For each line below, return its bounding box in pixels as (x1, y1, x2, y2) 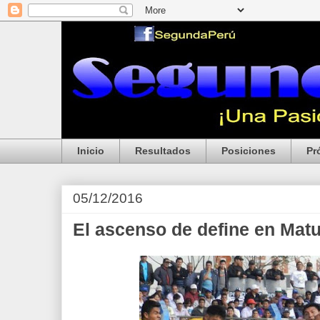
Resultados (135, 145, 191, 157)
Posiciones (221, 145, 276, 157)
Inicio (77, 145, 104, 157)
